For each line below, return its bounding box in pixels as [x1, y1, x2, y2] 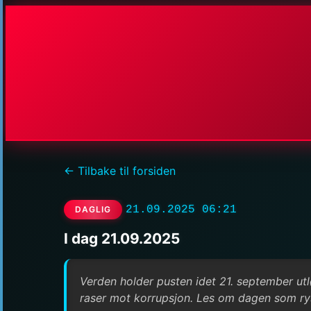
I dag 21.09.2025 [64, 230, 180, 248]
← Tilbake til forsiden [64, 164, 176, 178]
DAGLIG [75, 204, 111, 215]
